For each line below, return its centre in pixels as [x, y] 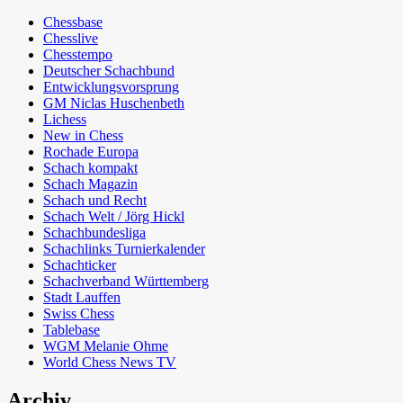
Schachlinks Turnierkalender [124, 249]
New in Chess [83, 136]
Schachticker [80, 265]
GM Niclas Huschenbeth [114, 103]
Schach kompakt [90, 168]
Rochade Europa [91, 152]
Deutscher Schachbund [109, 71]
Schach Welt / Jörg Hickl [114, 217]
